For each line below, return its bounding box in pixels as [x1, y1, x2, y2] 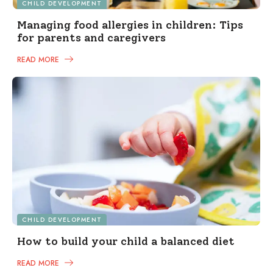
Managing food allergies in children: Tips [17, 18, 243, 32]
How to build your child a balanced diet [17, 235, 235, 249]
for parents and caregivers [17, 31, 166, 45]
